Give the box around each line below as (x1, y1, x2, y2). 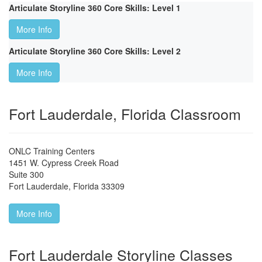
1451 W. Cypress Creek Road (9, 157, 119, 169)
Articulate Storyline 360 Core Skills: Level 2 (9, 45, 181, 57)
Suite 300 (9, 168, 44, 181)
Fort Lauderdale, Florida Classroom (9, 103, 241, 125)
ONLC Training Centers (9, 145, 95, 157)
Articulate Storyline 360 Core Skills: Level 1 (9, 2, 181, 14)
